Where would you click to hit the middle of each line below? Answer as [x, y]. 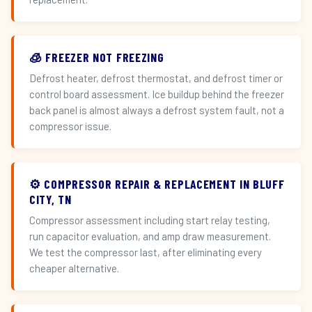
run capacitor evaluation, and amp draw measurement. [150, 236]
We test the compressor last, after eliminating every [146, 252]
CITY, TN [50, 199]
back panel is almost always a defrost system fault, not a [157, 110]
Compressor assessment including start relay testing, [150, 220]
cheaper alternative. [74, 268]
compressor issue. [70, 126]
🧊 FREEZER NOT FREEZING [97, 57]
